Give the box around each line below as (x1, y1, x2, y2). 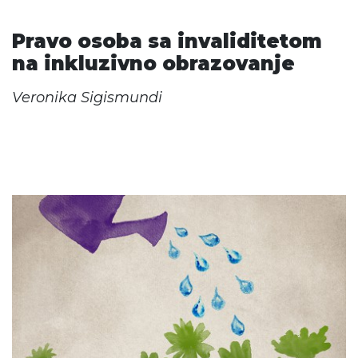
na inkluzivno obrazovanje (11, 51, 295, 75)
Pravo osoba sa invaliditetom (11, 29, 322, 53)
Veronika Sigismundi (11, 88, 162, 106)
